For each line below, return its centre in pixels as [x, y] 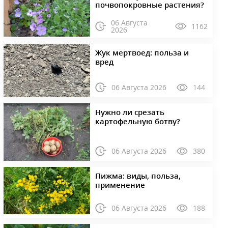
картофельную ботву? [137, 121]
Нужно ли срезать [130, 112]
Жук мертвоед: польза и [142, 52]
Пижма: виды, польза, [138, 175]
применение [120, 184]
